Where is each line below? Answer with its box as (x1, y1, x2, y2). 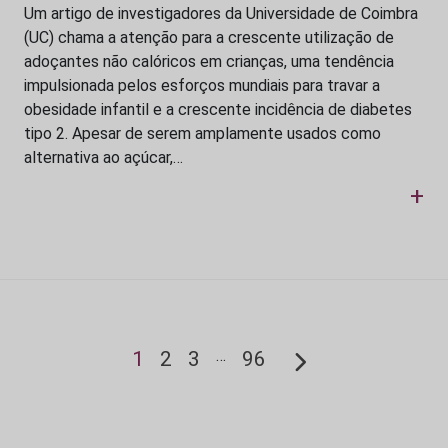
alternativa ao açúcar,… (24, 148, 183, 168)
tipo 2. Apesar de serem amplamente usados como (24, 124, 381, 144)
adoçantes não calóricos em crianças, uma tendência (24, 52, 394, 72)
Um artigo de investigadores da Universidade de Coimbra (24, 4, 418, 24)
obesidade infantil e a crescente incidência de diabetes (24, 100, 412, 120)
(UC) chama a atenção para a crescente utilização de (24, 28, 394, 48)
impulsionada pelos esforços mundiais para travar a (24, 76, 380, 96)
